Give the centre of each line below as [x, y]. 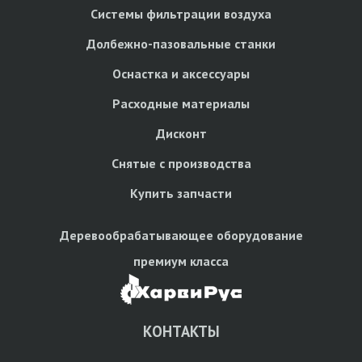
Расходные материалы [181, 103]
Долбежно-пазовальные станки [181, 43]
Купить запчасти [181, 193]
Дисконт [181, 133]
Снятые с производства [181, 163]
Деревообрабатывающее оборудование [181, 235]
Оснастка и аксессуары [181, 73]
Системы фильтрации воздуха [181, 13]
